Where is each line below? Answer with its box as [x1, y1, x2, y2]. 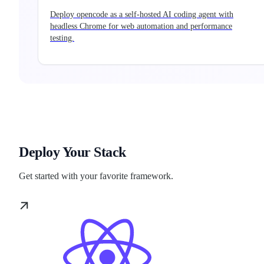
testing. [50, 34, 74, 43]
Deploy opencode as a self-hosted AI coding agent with [50, 10, 233, 19]
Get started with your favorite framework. [19, 171, 173, 181]
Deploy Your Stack [19, 144, 126, 160]
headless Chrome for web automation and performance [50, 22, 232, 31]
